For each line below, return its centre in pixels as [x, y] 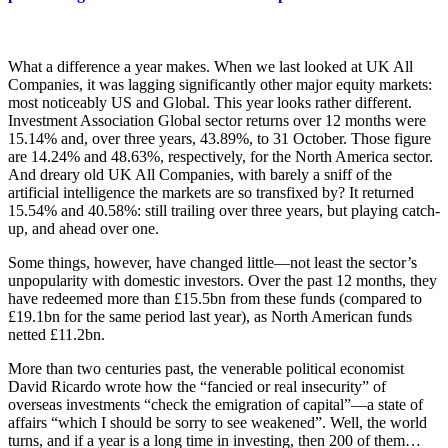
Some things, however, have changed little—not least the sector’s [212, 262]
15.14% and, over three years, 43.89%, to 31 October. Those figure [219, 138]
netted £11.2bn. [56, 334]
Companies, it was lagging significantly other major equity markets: [220, 84]
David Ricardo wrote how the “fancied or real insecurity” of [197, 386]
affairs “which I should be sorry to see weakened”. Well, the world [217, 422]
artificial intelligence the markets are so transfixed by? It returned [211, 192]
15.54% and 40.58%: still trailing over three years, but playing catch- [224, 210]
